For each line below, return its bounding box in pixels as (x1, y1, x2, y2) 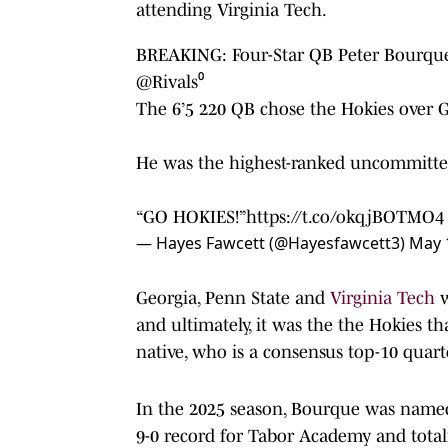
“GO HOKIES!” (136, 206, 246, 227)
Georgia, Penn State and (136, 287, 330, 308)
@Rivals (136, 71, 198, 92)
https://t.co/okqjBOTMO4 (246, 206, 444, 227)
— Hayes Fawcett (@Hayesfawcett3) (136, 231, 409, 254)
